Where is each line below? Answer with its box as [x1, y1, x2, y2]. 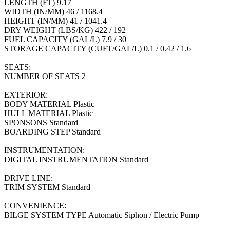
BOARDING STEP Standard [4, 127, 101, 136]
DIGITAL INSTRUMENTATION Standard [4, 155, 148, 164]
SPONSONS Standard [4, 118, 78, 127]
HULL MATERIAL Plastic [4, 109, 93, 118]
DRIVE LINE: [4, 174, 53, 182]
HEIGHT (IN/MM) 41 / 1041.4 [4, 16, 107, 25]
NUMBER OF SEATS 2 [4, 72, 86, 81]
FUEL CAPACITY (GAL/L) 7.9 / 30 [4, 35, 126, 44]
